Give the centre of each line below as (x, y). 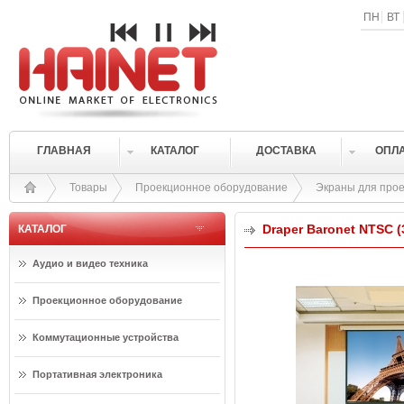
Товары (88, 188)
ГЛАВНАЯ (64, 151)
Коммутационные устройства (106, 337)
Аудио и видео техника (90, 263)
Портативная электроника (97, 374)
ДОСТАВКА (286, 151)
